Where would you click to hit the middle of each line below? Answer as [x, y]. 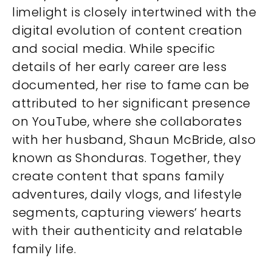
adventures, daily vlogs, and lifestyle [127, 195]
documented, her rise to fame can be [131, 85]
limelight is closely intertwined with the [134, 12]
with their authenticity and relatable [127, 231]
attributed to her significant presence [131, 104]
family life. [44, 249]
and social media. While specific [114, 49]
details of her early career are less [120, 67]
